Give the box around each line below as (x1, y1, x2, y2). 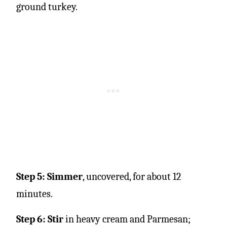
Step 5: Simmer (16, 170, 83, 182)
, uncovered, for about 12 (83, 170, 181, 182)
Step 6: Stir (16, 213, 65, 225)
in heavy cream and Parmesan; (65, 213, 191, 225)
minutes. (16, 187, 53, 200)
